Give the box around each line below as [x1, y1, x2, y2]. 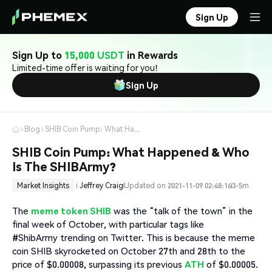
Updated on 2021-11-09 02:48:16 [124, 180, 231, 190]
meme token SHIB [31, 205, 111, 217]
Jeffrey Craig [80, 180, 123, 190]
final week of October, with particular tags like [12, 218, 204, 230]
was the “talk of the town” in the [111, 205, 253, 217]
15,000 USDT [64, 49, 124, 61]
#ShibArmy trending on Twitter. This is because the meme [12, 231, 255, 243]
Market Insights [17, 180, 69, 190]
